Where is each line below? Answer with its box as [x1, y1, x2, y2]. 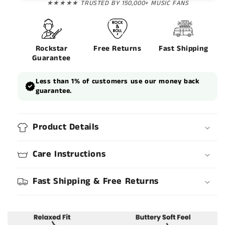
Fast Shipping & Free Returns [33, 175, 159, 188]
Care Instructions [33, 148, 106, 161]
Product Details [33, 121, 99, 134]
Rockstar [35, 43, 68, 54]
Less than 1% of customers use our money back [36, 76, 200, 86]
